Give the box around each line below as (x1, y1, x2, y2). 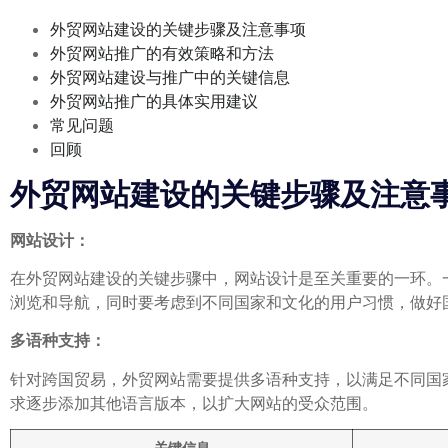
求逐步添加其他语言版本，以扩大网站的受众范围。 (10, 392, 378, 413)
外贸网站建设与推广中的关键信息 (50, 67, 290, 88)
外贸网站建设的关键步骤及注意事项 (50, 19, 306, 40)
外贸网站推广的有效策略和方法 (50, 43, 274, 64)
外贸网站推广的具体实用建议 (50, 91, 258, 112)
